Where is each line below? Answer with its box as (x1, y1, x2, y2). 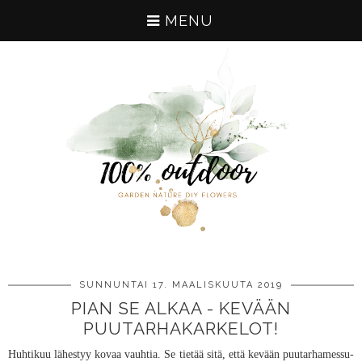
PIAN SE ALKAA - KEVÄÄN (71, 298, 291, 318)
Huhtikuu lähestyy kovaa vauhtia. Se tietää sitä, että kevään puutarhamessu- (8, 347, 354, 360)
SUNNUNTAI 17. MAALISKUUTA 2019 (79, 280, 283, 290)
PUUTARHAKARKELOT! (83, 318, 279, 339)
